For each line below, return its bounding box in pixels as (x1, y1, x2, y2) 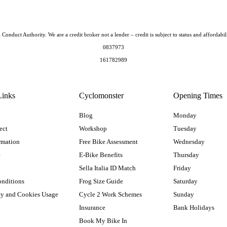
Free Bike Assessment (79, 137, 138, 145)
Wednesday (173, 137, 205, 145)
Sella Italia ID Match (79, 164, 136, 172)
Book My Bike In (79, 216, 127, 224)
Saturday (173, 177, 198, 185)
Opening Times (173, 91, 223, 100)
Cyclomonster (79, 91, 124, 100)
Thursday (173, 150, 200, 159)
